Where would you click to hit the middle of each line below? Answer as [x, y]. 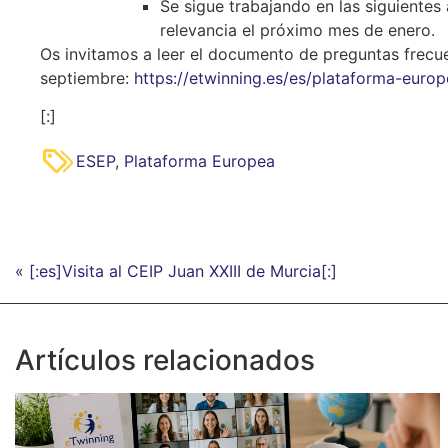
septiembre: [87, 77]
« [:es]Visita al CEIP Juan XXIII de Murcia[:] [176, 270]
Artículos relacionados [165, 359]
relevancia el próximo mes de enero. [300, 29]
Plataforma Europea [199, 160]
